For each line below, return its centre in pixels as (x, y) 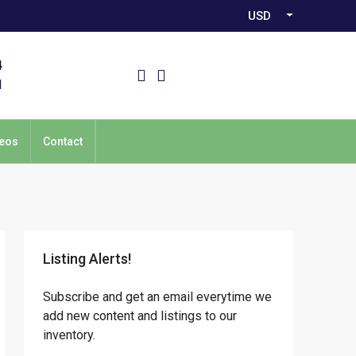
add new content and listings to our (140, 316)
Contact (63, 141)
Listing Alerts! (87, 259)
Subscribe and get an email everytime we (157, 297)
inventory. (69, 335)
